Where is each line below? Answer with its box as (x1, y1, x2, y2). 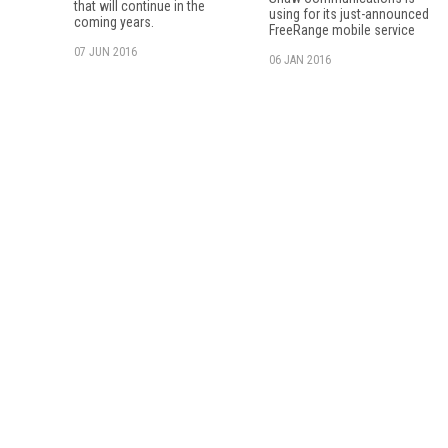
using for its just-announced (269, 5, 429, 22)
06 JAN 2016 (269, 52, 331, 67)
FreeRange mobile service (269, 21, 415, 38)
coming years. (74, 13, 154, 30)
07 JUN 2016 (74, 44, 137, 59)
